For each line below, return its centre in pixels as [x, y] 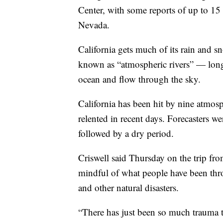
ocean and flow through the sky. [139, 79]
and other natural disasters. [128, 188]
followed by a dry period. [126, 133]
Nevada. [94, 25]
